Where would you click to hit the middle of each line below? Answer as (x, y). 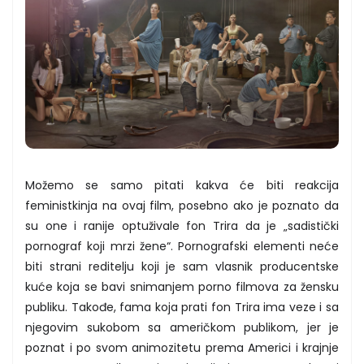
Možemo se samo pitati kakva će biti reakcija (182, 185)
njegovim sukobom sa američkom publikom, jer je (182, 327)
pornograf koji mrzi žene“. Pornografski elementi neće (182, 246)
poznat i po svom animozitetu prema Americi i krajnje (182, 347)
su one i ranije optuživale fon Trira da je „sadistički (182, 225)
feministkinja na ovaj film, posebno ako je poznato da (182, 205)
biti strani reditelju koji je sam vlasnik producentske (182, 266)
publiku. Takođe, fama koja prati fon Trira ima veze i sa (182, 307)
